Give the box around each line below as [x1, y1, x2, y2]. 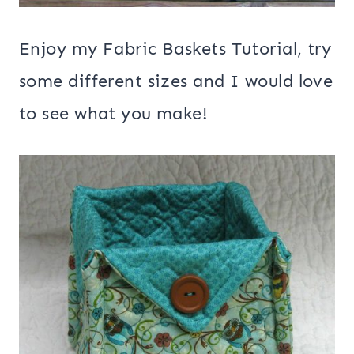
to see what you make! [19, 103, 208, 125]
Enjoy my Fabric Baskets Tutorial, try [19, 38, 332, 60]
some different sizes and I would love [19, 70, 333, 92]
